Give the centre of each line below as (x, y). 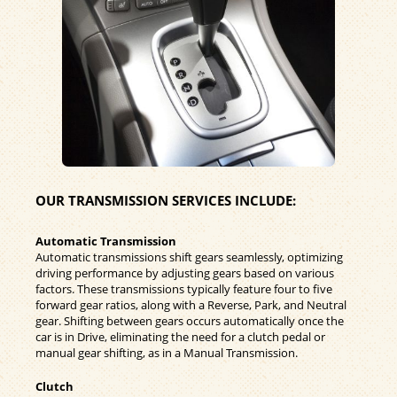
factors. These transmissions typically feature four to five (184, 288)
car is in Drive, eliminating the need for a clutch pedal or (180, 336)
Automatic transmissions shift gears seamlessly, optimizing (189, 257)
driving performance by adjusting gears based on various (185, 272)
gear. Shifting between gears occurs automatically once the (190, 320)
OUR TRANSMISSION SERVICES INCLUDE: (166, 200)
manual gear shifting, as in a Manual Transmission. (167, 352)
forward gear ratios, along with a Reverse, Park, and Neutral (191, 304)
